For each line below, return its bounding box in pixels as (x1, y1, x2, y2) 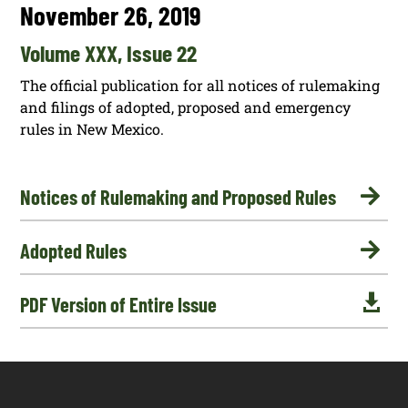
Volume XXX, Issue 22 (20, 37, 198, 66)
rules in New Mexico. (20, 118, 165, 138)
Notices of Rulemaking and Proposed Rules (20, 185, 337, 209)
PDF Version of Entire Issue (20, 292, 218, 317)
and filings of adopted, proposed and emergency (20, 97, 352, 117)
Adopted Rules (20, 239, 127, 263)
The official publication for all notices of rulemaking (20, 75, 381, 95)
